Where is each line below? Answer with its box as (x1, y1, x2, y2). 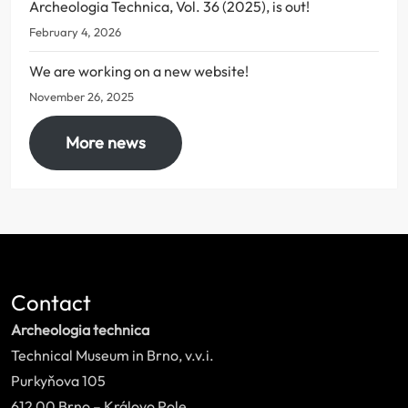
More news (66, 131, 146, 153)
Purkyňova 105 (11, 371, 106, 390)
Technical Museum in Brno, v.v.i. (11, 345, 214, 364)
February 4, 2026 (29, 24, 121, 39)
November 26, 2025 (29, 88, 134, 104)
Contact (11, 288, 91, 316)
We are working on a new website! (29, 61, 249, 80)
